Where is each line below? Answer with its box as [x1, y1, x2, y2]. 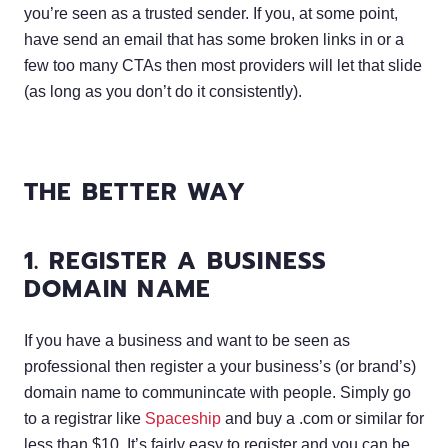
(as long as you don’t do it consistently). [24, 82, 302, 100]
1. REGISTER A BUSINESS [24, 242, 328, 279]
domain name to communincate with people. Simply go [24, 383, 411, 401]
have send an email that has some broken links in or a [24, 30, 404, 48]
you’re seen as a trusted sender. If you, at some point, [24, 4, 398, 22]
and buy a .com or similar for [221, 409, 424, 427]
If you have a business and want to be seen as [24, 331, 350, 349]
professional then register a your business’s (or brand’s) [24, 357, 416, 375]
